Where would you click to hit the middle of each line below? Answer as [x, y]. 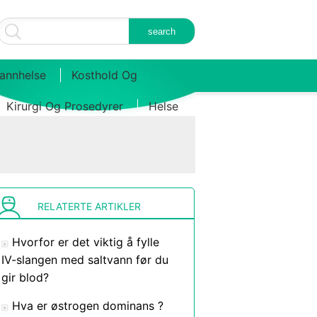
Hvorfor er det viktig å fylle [86, 242]
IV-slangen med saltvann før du [85, 260]
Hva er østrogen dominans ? [88, 306]
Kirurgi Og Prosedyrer [65, 106]
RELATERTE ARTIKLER [89, 206]
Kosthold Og [104, 75]
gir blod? [25, 277]
